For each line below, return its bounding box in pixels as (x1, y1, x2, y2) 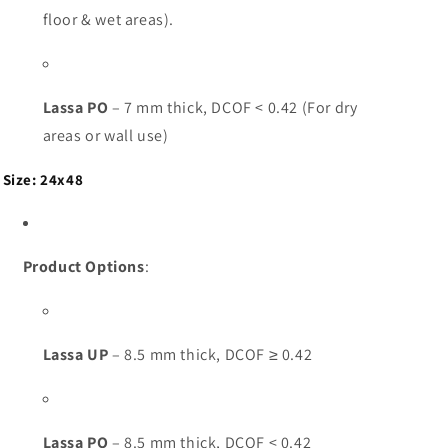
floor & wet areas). (42, 8, 174, 30)
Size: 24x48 (2, 169, 84, 189)
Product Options (22, 255, 145, 277)
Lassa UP (42, 343, 109, 365)
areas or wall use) (42, 124, 169, 146)
